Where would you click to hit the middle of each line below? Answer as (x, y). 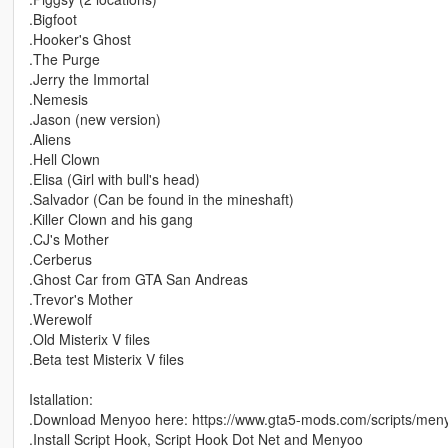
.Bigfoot (52, 19)
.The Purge (64, 59)
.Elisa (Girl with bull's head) (114, 179)
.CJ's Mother (68, 239)
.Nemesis (58, 99)
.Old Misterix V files (89, 339)
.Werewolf (60, 319)
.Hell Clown (64, 159)
